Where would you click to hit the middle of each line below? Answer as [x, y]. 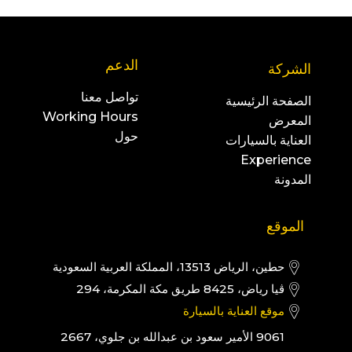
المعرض [290, 121]
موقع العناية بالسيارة [233, 311]
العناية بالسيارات [268, 141]
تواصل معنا [109, 97]
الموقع [285, 227]
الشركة [289, 70]
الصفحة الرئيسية [268, 101]
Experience [275, 160]
